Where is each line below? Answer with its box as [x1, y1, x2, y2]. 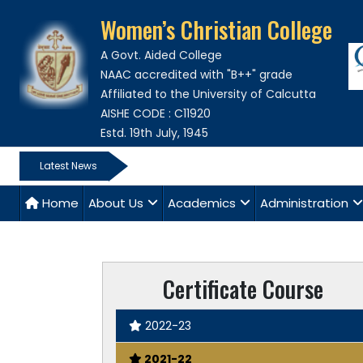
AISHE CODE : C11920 [100, 105, 211, 122]
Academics [168, 194, 236, 211]
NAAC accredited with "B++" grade [100, 66, 293, 83]
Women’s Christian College [100, 13, 332, 46]
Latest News [39, 159, 97, 173]
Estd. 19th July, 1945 [100, 125, 208, 141]
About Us [88, 194, 143, 211]
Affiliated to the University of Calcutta [100, 86, 316, 102]
